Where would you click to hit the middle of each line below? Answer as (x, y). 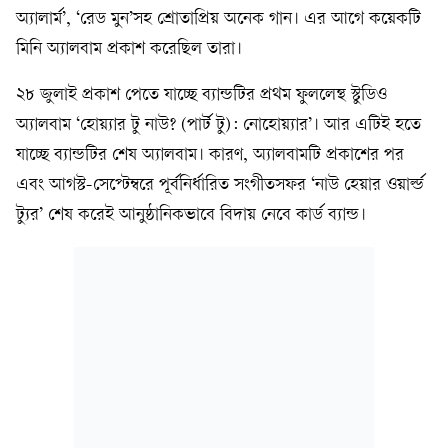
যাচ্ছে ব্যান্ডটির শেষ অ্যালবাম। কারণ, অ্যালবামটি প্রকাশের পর (210, 155)
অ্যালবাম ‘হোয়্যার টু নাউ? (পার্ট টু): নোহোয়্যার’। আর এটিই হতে (218, 125)
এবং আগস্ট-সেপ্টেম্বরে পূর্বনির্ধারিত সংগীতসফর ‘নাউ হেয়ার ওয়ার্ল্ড (220, 185)
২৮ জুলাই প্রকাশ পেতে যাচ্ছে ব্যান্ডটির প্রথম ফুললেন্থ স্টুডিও (201, 95)
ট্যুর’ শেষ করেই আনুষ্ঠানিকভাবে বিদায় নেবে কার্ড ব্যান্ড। (191, 215)
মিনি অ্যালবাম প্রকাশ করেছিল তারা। (129, 49)
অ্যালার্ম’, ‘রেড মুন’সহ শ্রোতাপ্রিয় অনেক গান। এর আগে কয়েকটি (218, 19)
